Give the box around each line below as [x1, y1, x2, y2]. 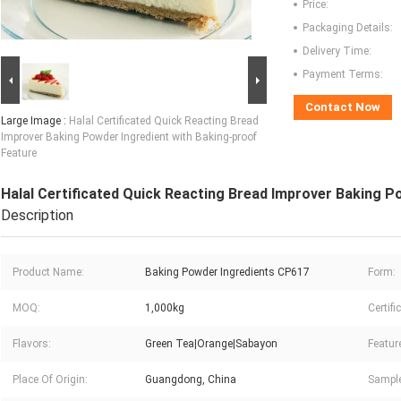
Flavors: [13, 337, 51, 351]
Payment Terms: [303, 68, 383, 81]
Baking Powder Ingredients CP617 [145, 266, 310, 279]
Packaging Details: [303, 21, 393, 35]
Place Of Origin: [13, 373, 88, 387]
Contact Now [305, 100, 380, 115]
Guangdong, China [145, 373, 236, 387]
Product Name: [13, 266, 84, 279]
